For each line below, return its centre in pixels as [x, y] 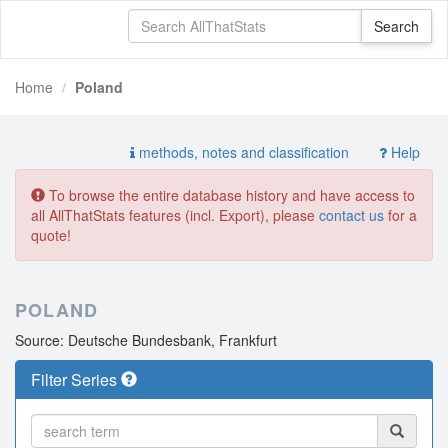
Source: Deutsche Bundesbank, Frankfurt [146, 340]
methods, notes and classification [242, 152]
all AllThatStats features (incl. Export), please [175, 215]
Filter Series [76, 379]
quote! [51, 235]
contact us [351, 215]
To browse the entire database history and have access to [230, 195]
